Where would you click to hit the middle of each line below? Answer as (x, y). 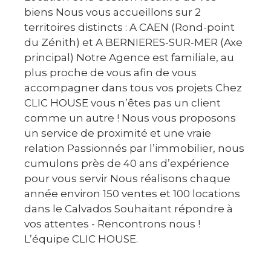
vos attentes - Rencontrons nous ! (112, 224)
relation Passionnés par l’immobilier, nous (134, 149)
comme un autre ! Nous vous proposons (130, 118)
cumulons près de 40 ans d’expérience (127, 164)
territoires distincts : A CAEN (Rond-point (129, 28)
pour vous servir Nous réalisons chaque (127, 179)
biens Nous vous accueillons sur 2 (113, 12)
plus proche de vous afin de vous (110, 73)
